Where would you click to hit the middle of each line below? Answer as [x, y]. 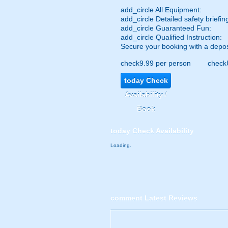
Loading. [121, 145]
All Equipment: [178, 10]
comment [126, 198]
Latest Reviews [170, 198]
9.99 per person [165, 63]
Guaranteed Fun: [182, 28]
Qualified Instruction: [188, 37]
